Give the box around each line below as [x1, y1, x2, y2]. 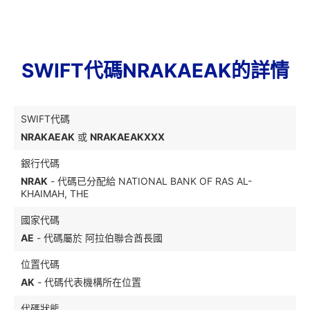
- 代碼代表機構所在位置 [35, 276, 141, 288]
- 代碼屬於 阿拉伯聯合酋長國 [34, 232, 163, 244]
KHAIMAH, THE [21, 188, 89, 199]
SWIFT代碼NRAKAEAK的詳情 [21, 59, 289, 82]
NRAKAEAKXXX [90, 131, 165, 143]
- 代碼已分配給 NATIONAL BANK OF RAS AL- [48, 175, 252, 187]
